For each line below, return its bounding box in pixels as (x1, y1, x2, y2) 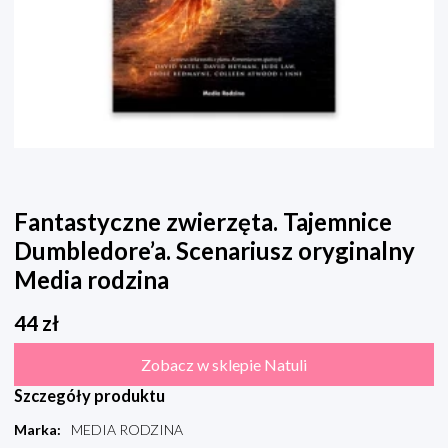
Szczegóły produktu (14, 386, 165, 406)
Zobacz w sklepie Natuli (141, 355, 307, 375)
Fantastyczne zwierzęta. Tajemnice (14, 207, 392, 237)
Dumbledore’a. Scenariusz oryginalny (14, 236, 415, 266)
